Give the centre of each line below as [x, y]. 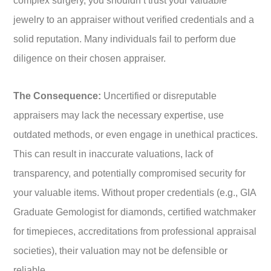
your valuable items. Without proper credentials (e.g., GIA [135, 192]
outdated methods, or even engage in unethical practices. [135, 134]
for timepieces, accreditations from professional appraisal [135, 231]
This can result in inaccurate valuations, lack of [113, 154]
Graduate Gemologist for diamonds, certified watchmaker [135, 212]
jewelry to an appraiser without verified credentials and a [134, 19]
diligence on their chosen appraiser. [90, 58]
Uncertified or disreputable [159, 96]
